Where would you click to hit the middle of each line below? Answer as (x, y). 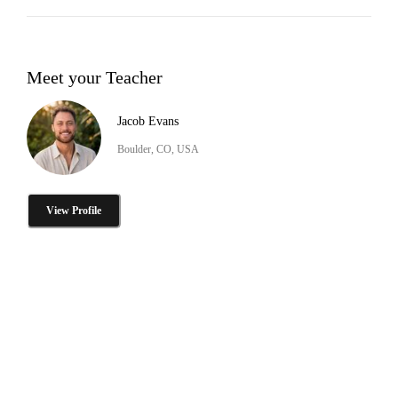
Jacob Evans (148, 121)
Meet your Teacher (95, 77)
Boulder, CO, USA (158, 149)
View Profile (74, 210)
